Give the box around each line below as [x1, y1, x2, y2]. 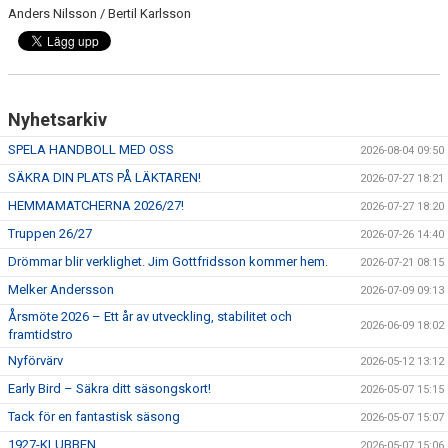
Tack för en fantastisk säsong [8, 408, 180, 424]
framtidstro [8, 326, 73, 342]
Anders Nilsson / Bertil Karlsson [8, 5, 191, 21]
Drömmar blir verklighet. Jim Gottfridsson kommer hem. [8, 253, 328, 269]
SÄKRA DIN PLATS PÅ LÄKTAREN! [8, 169, 201, 185]
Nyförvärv [8, 352, 63, 368]
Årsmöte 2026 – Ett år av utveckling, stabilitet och [8, 308, 292, 324]
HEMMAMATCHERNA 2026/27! [8, 197, 184, 213]
